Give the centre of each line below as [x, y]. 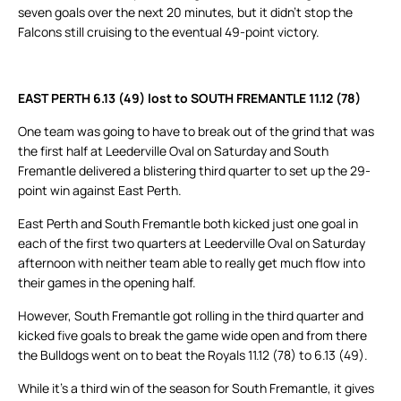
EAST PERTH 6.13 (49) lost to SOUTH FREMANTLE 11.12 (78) [189, 98]
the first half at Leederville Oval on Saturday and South [173, 151]
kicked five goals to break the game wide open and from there [192, 336]
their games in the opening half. [107, 283]
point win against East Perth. [100, 191]
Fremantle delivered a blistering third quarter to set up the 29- [194, 171]
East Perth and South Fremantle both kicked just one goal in [188, 224]
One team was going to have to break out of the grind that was [196, 132]
